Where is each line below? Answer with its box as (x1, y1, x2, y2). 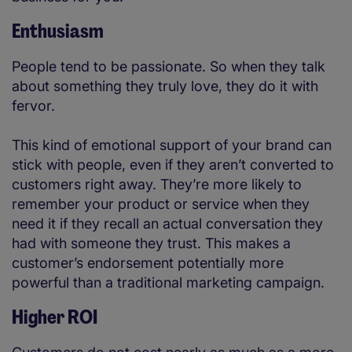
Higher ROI (12, 305, 97, 330)
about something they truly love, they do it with (12, 78, 318, 95)
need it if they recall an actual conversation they (12, 215, 323, 233)
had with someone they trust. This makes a (12, 235, 291, 252)
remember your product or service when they (12, 196, 310, 213)
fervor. (12, 97, 55, 115)
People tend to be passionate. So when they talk (12, 58, 325, 75)
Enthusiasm (12, 19, 104, 44)
